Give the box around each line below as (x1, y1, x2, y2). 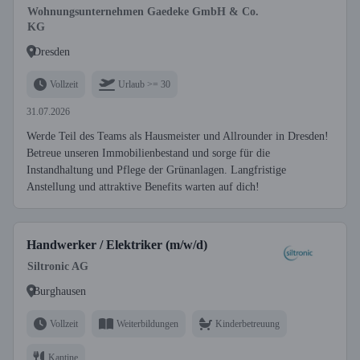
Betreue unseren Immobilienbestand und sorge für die (27, 147, 270, 159)
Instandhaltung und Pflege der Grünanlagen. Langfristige (27, 164, 286, 176)
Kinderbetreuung (215, 317, 280, 329)
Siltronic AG (27, 260, 88, 272)
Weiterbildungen (117, 317, 178, 329)
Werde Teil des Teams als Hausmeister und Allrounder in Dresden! (27, 130, 329, 142)
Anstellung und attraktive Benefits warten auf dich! (27, 181, 260, 193)
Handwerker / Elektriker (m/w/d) (27, 238, 207, 252)
